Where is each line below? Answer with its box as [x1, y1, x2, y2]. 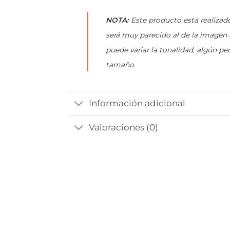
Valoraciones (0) [89, 122, 159, 132]
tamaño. [105, 60, 136, 69]
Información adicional [89, 98, 186, 108]
